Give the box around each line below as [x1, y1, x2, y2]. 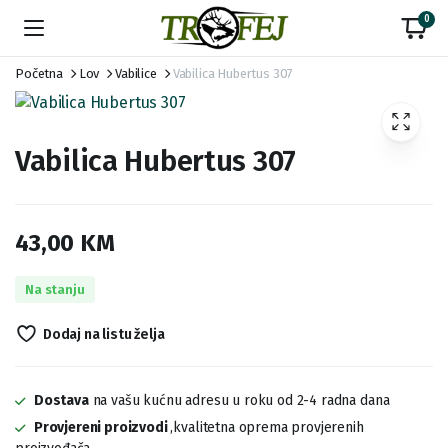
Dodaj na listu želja [42, 325, 165, 343]
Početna [15, 66, 63, 81]
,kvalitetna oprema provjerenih [170, 418, 364, 436]
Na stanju [25, 281, 85, 297]
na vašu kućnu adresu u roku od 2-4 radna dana [88, 391, 390, 409]
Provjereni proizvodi [33, 418, 171, 436]
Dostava [33, 391, 89, 409]
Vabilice [115, 66, 157, 81]
